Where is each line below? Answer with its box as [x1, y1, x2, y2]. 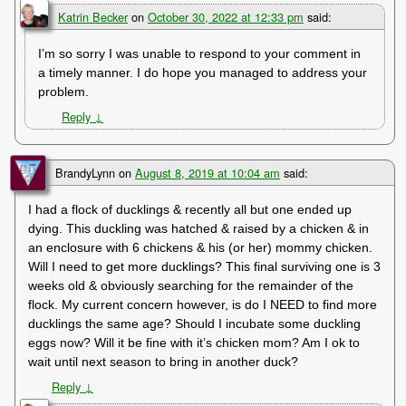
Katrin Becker [58, 7, 128, 25]
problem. [38, 83, 90, 99]
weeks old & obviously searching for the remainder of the [28, 277, 354, 293]
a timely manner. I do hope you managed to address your [38, 64, 368, 80]
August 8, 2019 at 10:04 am [135, 163, 280, 181]
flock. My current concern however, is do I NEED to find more [28, 296, 378, 312]
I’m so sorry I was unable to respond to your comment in [38, 45, 362, 61]
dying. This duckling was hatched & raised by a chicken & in [28, 220, 370, 236]
